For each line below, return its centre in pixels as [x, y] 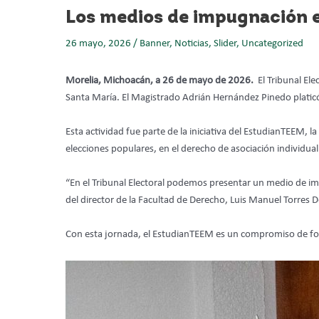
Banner [155, 43]
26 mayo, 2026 [99, 43]
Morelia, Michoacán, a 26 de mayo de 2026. [162, 80]
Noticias [192, 43]
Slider [225, 43]
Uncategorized [272, 43]
